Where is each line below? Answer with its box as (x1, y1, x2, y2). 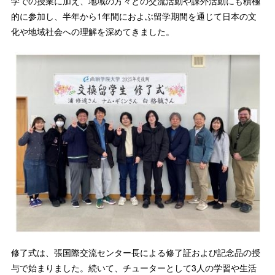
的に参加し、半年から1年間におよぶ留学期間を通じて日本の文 (11, 10, 257, 22)
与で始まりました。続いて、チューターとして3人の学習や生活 (11, 261, 257, 274)
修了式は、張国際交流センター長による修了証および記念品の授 (11, 246, 260, 258)
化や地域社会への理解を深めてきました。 (11, 25, 174, 37)
